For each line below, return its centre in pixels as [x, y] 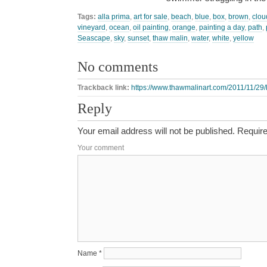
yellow [243, 38]
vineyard [91, 27]
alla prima [114, 16]
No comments [118, 67]
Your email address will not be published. [156, 131]
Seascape [94, 38]
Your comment [101, 148]
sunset [138, 38]
